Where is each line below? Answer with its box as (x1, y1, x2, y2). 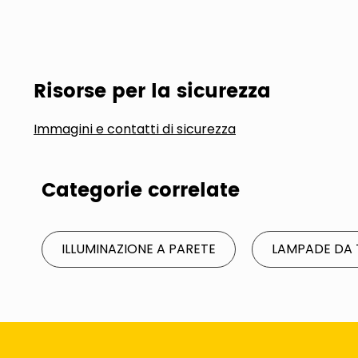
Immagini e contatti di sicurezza (34, 120, 236, 138)
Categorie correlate (42, 175, 240, 207)
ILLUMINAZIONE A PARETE (62, 240, 216, 258)
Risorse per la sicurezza (34, 76, 271, 108)
